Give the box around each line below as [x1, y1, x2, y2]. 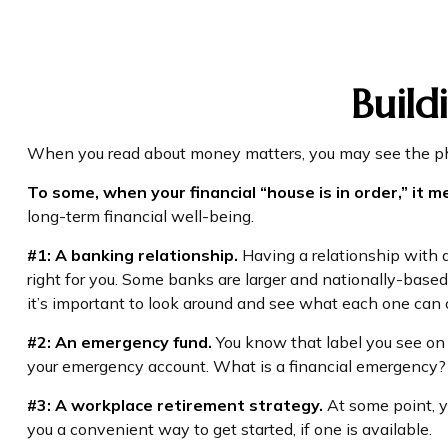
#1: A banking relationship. [26, 244, 238, 265]
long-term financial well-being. [26, 205, 254, 226]
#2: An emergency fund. [26, 331, 212, 352]
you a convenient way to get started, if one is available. [26, 418, 432, 439]
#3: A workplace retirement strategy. [26, 394, 323, 415]
